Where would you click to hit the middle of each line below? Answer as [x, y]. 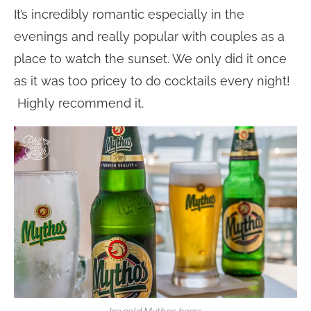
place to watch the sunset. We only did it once [150, 59]
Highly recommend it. [79, 103]
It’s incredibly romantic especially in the [129, 15]
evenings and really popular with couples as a [149, 37]
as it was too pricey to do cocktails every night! [152, 81]
